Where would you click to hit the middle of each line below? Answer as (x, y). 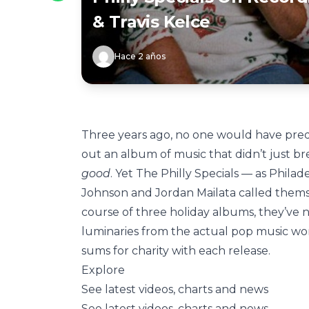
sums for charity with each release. (177, 251)
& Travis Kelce (151, 22)
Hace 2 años (140, 56)
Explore (103, 270)
